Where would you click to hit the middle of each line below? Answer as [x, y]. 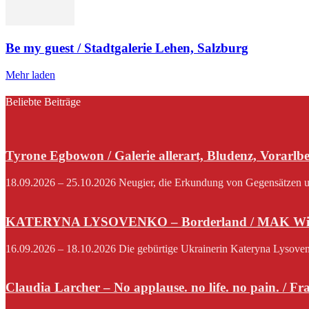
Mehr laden [30, 75]
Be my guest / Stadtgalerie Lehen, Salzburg [127, 48]
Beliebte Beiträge [43, 102]
